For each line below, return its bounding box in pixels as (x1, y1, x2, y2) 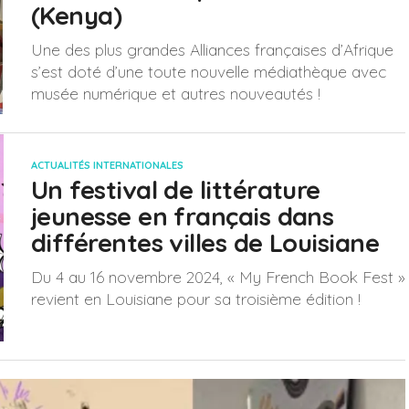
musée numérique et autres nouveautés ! (31, 83, 320, 103)
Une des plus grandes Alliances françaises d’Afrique (31, 39, 393, 59)
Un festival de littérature (31, 174, 320, 205)
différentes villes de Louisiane (31, 227, 380, 258)
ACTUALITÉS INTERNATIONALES (31, 159, 184, 172)
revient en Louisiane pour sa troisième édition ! (31, 288, 361, 309)
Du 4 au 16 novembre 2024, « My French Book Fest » (31, 267, 405, 287)
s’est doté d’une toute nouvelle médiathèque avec (31, 61, 386, 81)
